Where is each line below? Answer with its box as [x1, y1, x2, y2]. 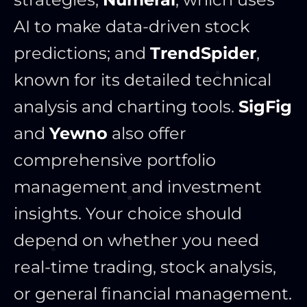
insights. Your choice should [14, 204, 242, 224]
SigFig [238, 97, 292, 117]
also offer [108, 123, 186, 144]
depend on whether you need [14, 230, 259, 251]
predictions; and [14, 43, 150, 64]
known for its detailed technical [14, 70, 271, 90]
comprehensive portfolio [14, 150, 216, 171]
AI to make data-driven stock [14, 16, 249, 37]
